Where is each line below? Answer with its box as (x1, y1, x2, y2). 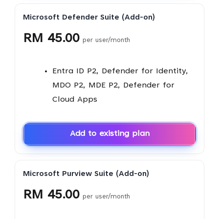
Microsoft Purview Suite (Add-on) (22, 171, 149, 178)
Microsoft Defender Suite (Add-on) (22, 14, 155, 22)
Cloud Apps (52, 95, 97, 104)
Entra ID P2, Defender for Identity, (52, 67, 188, 75)
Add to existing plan (69, 130, 150, 138)
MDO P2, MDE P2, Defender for (52, 81, 175, 89)
